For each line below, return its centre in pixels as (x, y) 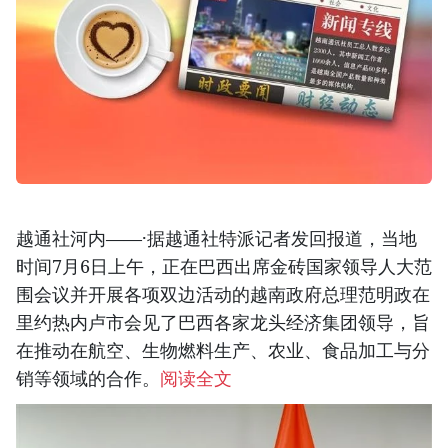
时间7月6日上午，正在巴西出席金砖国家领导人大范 (224, 266)
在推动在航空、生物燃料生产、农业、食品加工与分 (223, 350)
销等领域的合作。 (88, 378)
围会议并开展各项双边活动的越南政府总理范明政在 (223, 294)
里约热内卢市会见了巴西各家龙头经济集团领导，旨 (223, 322)
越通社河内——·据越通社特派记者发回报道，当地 (216, 238)
